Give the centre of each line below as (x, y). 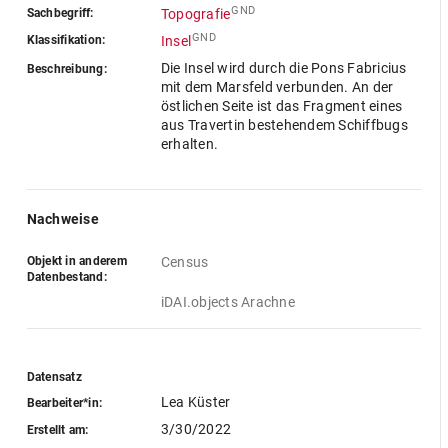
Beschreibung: (66, 69)
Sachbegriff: (60, 13)
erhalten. (189, 144)
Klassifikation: (66, 40)
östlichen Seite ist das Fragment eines (281, 106)
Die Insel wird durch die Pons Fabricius (283, 68)
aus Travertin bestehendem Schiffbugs (284, 125)
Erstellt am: (57, 429)
